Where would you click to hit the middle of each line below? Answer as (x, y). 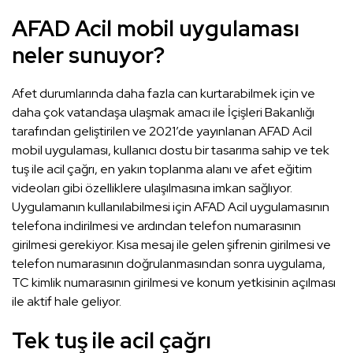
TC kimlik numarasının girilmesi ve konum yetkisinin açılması (174, 283)
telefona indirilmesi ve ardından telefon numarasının (156, 226)
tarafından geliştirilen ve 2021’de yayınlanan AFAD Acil (162, 132)
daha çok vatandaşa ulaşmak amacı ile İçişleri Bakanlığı (163, 113)
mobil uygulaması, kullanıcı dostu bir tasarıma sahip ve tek (171, 150)
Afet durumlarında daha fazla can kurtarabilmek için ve (163, 94)
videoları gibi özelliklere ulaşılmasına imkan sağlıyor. (152, 188)
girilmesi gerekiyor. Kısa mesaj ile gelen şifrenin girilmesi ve (171, 245)
